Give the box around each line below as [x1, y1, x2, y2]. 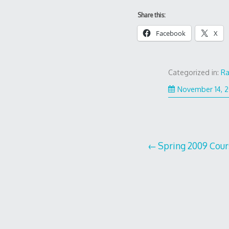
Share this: [137, 11, 166, 19]
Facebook [155, 28, 186, 38]
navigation [147, 159, 212, 177]
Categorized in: [168, 67, 221, 77]
